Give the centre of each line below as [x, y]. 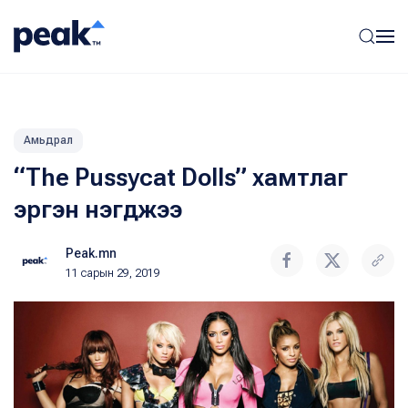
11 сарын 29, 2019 [113, 273]
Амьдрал [48, 140]
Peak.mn [91, 253]
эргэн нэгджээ [98, 209]
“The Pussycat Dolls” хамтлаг [181, 178]
